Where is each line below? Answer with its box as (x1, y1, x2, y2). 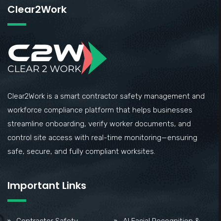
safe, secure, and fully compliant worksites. (7, 147, 155, 156)
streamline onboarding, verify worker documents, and (7, 119, 191, 128)
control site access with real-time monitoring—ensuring (7, 133, 197, 142)
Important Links (7, 178, 86, 192)
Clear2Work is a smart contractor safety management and (7, 91, 205, 101)
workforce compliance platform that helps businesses (7, 105, 192, 114)
